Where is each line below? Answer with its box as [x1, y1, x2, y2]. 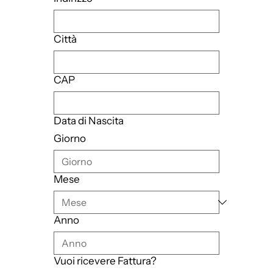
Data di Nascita [53, 115, 124, 127]
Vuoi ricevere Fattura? [53, 255, 157, 268]
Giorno [53, 132, 86, 145]
